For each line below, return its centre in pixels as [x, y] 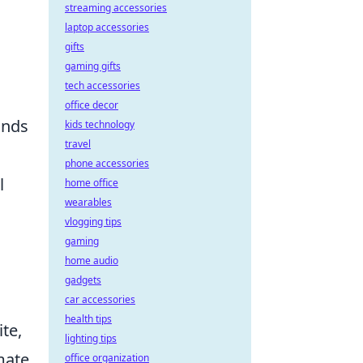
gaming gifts [93, 66]
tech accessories [102, 85]
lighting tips [91, 338]
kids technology [100, 124]
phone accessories [107, 163]
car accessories [100, 299]
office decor [92, 105]
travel [78, 144]
